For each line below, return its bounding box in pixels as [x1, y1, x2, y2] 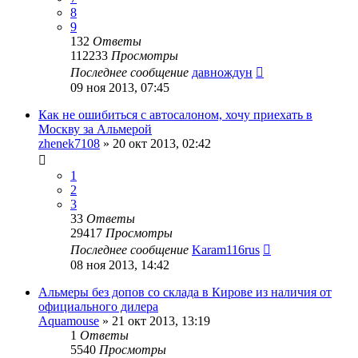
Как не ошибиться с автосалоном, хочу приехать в [38, 107, 312, 121]
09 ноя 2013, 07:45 [70, 80, 169, 94]
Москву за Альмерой [38, 121, 152, 136]
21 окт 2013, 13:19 [112, 313, 210, 328]
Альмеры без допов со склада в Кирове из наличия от [38, 284, 332, 299]
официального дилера [38, 299, 158, 313]
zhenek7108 [38, 136, 100, 150]
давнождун [192, 65, 253, 79]
